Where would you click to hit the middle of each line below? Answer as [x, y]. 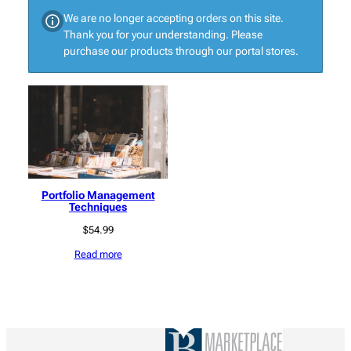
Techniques [98, 207]
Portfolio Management [98, 195]
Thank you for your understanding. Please [163, 35]
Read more [98, 255]
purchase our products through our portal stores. [181, 51]
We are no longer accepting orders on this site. [174, 18]
